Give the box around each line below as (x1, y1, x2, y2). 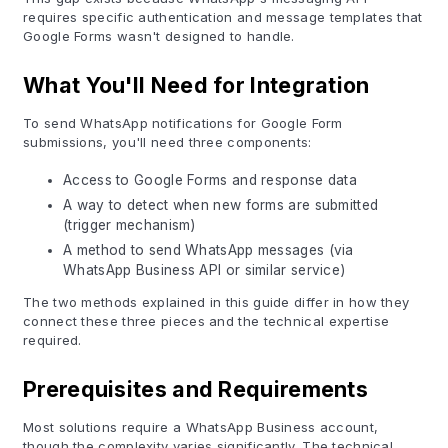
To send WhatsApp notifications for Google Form (23, 115, 343, 131)
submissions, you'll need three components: (23, 134, 312, 150)
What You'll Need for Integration (23, 72, 370, 98)
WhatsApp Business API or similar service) (63, 262, 346, 278)
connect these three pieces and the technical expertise (23, 313, 390, 329)
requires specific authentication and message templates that (23, 9, 423, 25)
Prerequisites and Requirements (23, 376, 368, 402)
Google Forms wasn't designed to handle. (23, 28, 295, 44)
